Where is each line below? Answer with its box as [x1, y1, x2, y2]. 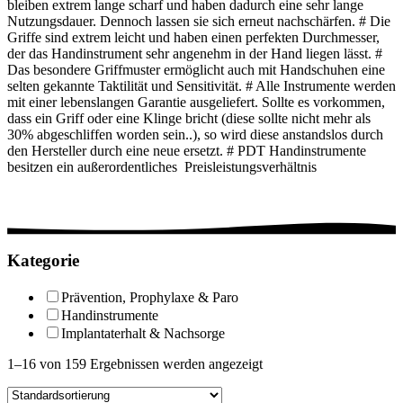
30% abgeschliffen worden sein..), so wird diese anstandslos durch [7, 127, 383, 143]
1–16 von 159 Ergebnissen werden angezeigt [7, 355, 263, 372]
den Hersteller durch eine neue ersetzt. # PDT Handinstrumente [7, 143, 366, 159]
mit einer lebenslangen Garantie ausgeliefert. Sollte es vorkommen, [7, 94, 385, 111]
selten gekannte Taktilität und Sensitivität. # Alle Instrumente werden [7, 78, 396, 94]
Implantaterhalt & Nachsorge [61, 325, 225, 341]
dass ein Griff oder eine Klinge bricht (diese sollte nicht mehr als [7, 111, 371, 127]
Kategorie [7, 251, 79, 271]
